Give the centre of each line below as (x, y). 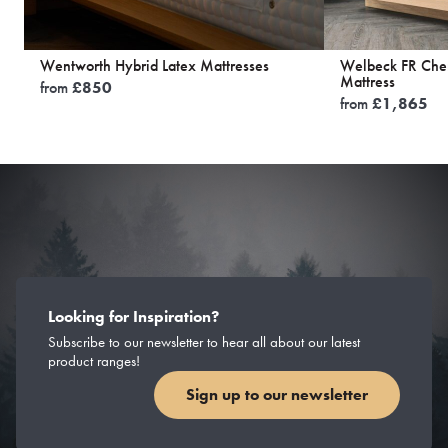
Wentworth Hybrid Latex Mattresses (154, 66)
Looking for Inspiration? (133, 316)
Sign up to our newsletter (277, 395)
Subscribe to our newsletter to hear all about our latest (204, 341)
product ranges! (94, 360)
